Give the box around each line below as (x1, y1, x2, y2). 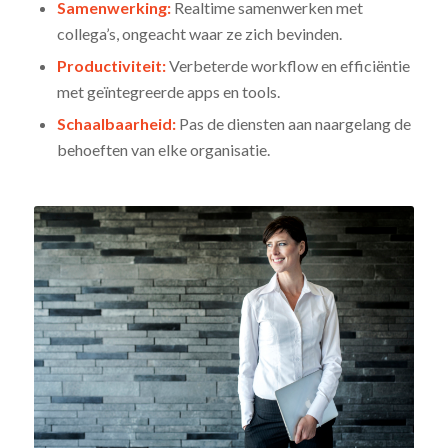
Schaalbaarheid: (56, 114, 176, 134)
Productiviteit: (56, 56, 166, 76)
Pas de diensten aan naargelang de (175, 114, 411, 134)
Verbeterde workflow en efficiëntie (165, 56, 410, 76)
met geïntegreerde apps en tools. (56, 82, 280, 102)
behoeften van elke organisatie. (56, 140, 270, 160)
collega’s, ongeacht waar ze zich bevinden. (56, 24, 342, 44)
